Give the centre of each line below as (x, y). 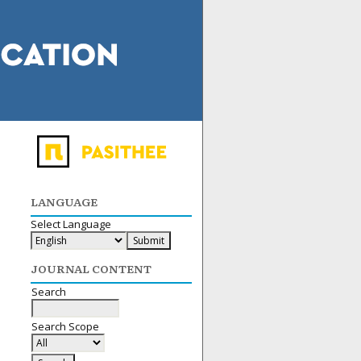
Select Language (71, 224)
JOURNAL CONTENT (91, 268)
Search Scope (65, 326)
